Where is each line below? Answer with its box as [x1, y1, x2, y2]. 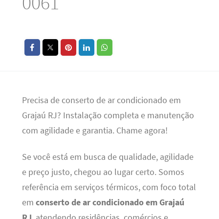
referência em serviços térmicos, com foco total [22, 181, 196, 193]
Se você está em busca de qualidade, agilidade [22, 151, 194, 162]
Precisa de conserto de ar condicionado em [22, 95, 181, 106]
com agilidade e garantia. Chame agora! [22, 125, 168, 136]
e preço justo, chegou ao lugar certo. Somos [22, 166, 184, 177]
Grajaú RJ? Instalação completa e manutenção [22, 110, 194, 121]
